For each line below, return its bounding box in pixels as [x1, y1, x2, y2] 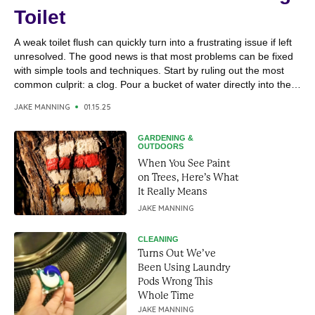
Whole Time [138, 290, 194, 301]
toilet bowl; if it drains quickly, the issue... [14, 93, 193, 104]
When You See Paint [138, 157, 231, 169]
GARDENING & [138, 134, 193, 142]
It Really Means [138, 186, 207, 197]
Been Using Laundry [138, 262, 231, 273]
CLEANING [138, 235, 179, 243]
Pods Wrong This [138, 276, 213, 287]
